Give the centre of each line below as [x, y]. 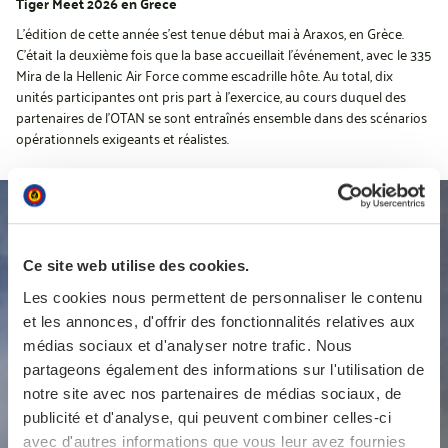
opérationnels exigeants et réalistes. [122, 137]
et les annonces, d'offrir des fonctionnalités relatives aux [219, 321]
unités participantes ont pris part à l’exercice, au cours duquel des [211, 95]
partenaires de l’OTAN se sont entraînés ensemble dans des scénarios [221, 116]
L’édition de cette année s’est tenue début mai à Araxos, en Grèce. [210, 32]
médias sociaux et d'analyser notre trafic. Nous [188, 345]
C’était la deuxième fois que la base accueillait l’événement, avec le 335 [224, 53]
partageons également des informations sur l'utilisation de [223, 369]
